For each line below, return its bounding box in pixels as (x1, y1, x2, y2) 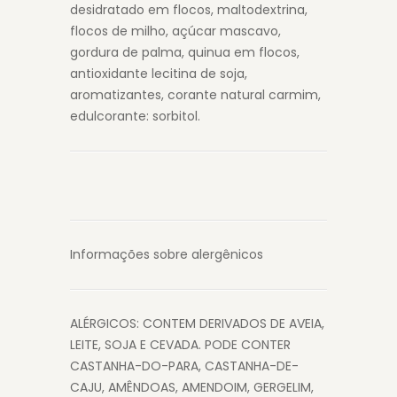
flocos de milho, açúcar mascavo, (70, 22, 281, 40)
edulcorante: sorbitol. (70, 107, 200, 125)
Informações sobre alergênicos (70, 245, 263, 263)
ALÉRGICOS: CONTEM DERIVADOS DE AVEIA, (70, 315, 324, 332)
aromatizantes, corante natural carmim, (70, 86, 321, 104)
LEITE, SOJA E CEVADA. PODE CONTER (70, 336, 291, 354)
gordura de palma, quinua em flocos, (70, 43, 300, 61)
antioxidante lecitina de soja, (70, 65, 247, 82)
